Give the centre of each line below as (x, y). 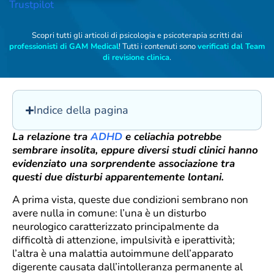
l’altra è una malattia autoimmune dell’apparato (123, 253)
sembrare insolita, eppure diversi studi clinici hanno (135, 150)
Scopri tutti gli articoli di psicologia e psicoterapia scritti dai (137, 35)
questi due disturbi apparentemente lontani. (118, 177)
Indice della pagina (81, 110)
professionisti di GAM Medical (64, 46)
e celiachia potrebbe (172, 137)
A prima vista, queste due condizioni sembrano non (130, 199)
